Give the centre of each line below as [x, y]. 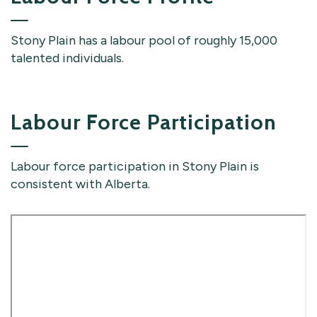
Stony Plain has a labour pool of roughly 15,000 [144, 40]
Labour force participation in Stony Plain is [135, 166]
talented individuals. [67, 58]
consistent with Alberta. [82, 184]
